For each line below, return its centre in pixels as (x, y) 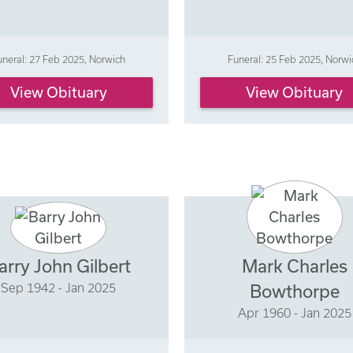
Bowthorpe (294, 292)
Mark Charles (294, 266)
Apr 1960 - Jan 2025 (294, 313)
